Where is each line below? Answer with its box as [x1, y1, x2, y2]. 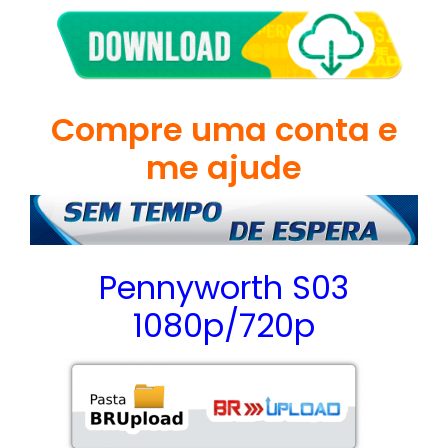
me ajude [146, 145, 302, 191]
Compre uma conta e [50, 107, 398, 153]
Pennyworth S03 [99, 264, 349, 310]
